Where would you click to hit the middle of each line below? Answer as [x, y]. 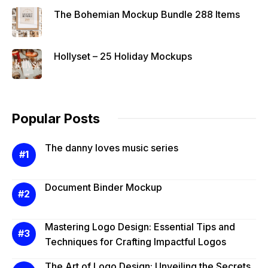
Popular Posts [56, 118]
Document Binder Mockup [103, 187]
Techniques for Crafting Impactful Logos [135, 241]
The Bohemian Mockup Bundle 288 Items [147, 14]
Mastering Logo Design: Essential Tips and [140, 226]
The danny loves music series [112, 147]
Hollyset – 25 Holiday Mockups [123, 56]
